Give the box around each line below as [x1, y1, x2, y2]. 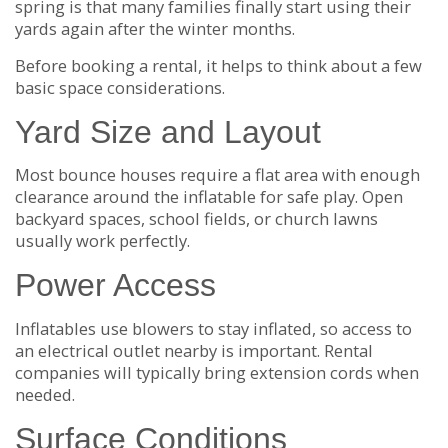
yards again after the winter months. [15, 16, 295, 40]
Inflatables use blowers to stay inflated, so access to [15, 316, 412, 340]
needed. [15, 382, 75, 406]
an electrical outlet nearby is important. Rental [15, 338, 373, 362]
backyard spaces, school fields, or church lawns [15, 207, 378, 231]
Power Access [15, 267, 216, 304]
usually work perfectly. [15, 229, 190, 253]
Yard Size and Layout [15, 113, 321, 150]
